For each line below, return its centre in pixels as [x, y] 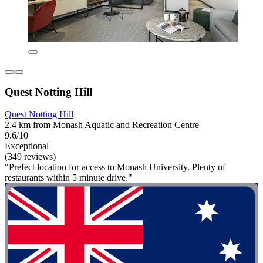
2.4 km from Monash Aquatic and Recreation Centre [102, 125]
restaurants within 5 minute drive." [68, 178]
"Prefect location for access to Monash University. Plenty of [115, 167]
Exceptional [27, 146]
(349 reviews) [30, 157]
